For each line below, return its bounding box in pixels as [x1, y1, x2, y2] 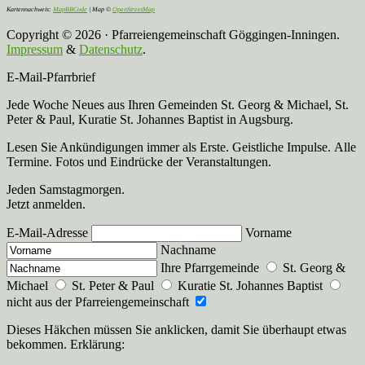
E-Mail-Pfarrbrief [7, 70, 95, 85]
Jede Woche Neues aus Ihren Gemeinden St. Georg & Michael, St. [7, 98, 349, 112]
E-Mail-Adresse [7, 226, 91, 240]
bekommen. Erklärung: [7, 337, 125, 352]
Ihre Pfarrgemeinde [161, 261, 262, 275]
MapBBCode [53, 6, 87, 14]
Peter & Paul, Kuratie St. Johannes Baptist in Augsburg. [7, 112, 293, 127]
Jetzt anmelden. [7, 197, 86, 212]
